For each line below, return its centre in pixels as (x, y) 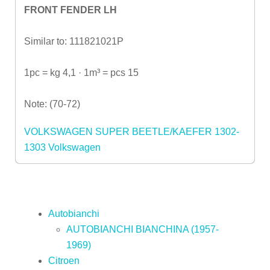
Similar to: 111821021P (74, 41)
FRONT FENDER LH (71, 10)
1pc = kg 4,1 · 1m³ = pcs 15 (81, 72)
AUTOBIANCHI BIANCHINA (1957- (143, 229)
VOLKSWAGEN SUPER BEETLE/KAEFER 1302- (132, 131)
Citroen (64, 260)
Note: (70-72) (52, 104)
